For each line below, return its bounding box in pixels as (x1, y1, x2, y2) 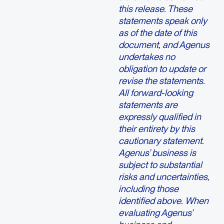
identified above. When (118, 195, 208, 206)
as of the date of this (118, 27, 197, 38)
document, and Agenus (118, 39, 209, 50)
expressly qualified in (118, 111, 201, 122)
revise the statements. (118, 75, 205, 86)
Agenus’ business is (118, 147, 196, 158)
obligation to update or (118, 63, 206, 74)
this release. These (118, 3, 192, 14)
